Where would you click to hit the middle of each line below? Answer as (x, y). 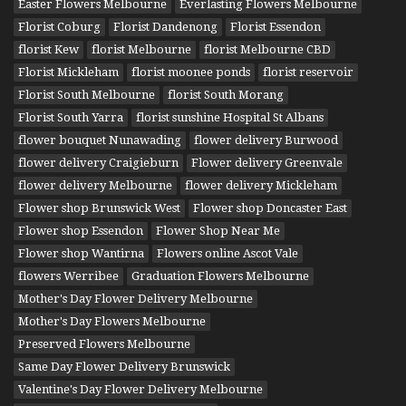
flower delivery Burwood (266, 140)
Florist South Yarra (71, 117)
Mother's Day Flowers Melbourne (112, 321)
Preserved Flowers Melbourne (104, 343)
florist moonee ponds (191, 72)
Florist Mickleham (68, 72)
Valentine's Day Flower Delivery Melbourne (140, 389)
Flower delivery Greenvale (267, 162)
